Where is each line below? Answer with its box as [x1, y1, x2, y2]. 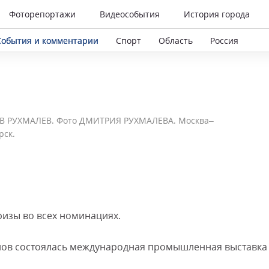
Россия [210, 34, 238, 46]
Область [159, 34, 193, 46]
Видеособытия [100, 8, 160, 20]
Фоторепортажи [9, 8, 76, 20]
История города [184, 8, 250, 20]
